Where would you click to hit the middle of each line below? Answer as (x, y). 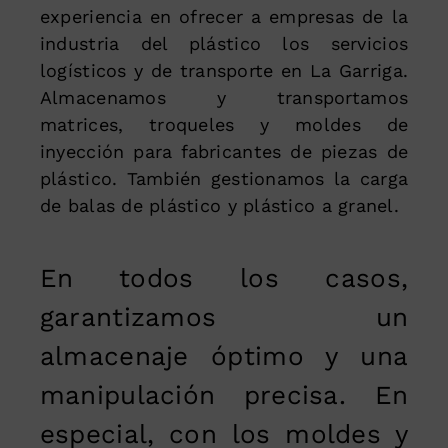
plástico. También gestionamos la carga (224, 178)
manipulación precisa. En (224, 394)
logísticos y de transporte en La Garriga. (224, 70)
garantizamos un (224, 316)
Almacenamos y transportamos (224, 97)
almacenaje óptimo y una (224, 355)
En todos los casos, (224, 277)
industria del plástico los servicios (224, 43)
